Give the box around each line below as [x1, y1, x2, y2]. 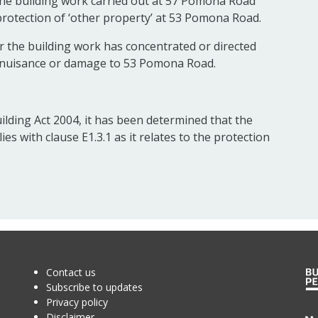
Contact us [45, 265, 96, 279]
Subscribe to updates [45, 280, 143, 294]
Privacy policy [45, 295, 108, 309]
